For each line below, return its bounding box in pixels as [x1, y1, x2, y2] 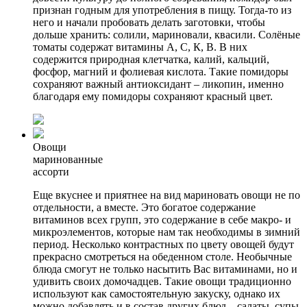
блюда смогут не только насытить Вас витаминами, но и [33, 263, 297, 275]
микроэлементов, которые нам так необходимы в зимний [33, 226, 300, 238]
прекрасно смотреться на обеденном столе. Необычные [33, 251, 292, 262]
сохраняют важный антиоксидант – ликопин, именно [33, 78, 284, 90]
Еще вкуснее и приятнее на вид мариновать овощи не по [33, 189, 300, 201]
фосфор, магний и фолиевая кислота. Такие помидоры [33, 66, 288, 77]
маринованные [33, 153, 103, 165]
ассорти [33, 166, 69, 177]
